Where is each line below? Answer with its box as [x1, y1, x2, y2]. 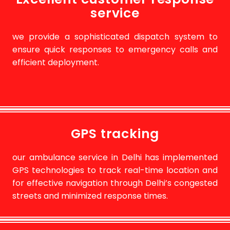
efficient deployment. [12, 56, 100, 68]
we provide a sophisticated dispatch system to [12, 30, 218, 43]
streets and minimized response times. [12, 189, 168, 202]
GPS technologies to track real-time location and [12, 164, 218, 176]
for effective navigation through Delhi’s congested [12, 177, 218, 189]
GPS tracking [70, 124, 160, 143]
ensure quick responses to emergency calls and [12, 43, 218, 55]
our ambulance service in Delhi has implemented [12, 151, 218, 163]
